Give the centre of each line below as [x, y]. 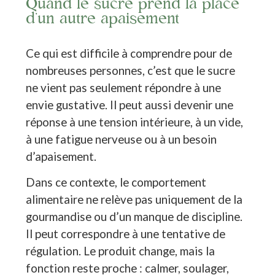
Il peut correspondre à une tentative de [126, 234]
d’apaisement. [61, 156]
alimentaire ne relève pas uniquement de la [134, 199]
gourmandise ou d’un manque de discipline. [134, 217]
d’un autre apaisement [103, 18]
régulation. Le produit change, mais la [121, 251]
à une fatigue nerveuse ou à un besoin [122, 139]
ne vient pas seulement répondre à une [124, 87]
